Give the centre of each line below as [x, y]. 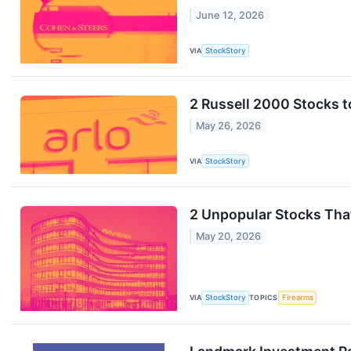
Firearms [297, 298]
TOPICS [264, 298]
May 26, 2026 [229, 125]
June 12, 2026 [230, 15]
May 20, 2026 [229, 236]
